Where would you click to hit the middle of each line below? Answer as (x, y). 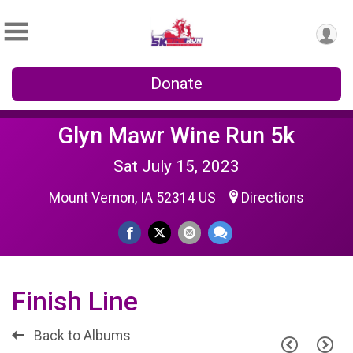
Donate (176, 84)
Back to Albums (81, 336)
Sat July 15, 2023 (176, 166)
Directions (273, 198)
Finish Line (75, 301)
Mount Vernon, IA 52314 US (134, 198)
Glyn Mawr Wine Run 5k (176, 136)
